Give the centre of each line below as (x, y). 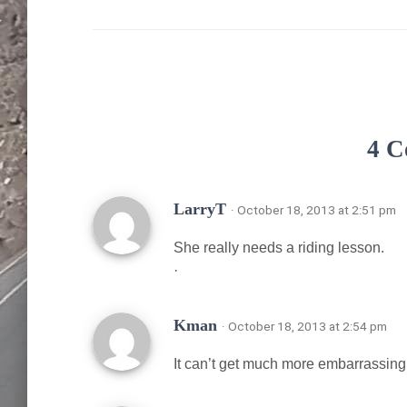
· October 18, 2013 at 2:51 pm (313, 209)
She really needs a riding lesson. (279, 247)
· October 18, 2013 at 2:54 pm (304, 326)
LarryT (202, 208)
